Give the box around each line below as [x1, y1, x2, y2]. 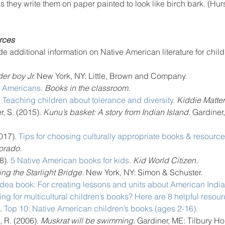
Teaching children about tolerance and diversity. [3, 95, 175, 105]
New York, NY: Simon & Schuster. [86, 167, 202, 177]
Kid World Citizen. [133, 155, 198, 165]
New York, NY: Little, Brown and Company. [35, 71, 187, 81]
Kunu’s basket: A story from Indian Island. [41, 107, 192, 117]
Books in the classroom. [45, 83, 130, 93]
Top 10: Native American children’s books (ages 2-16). [4, 203, 198, 213]
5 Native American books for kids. [11, 155, 131, 165]
